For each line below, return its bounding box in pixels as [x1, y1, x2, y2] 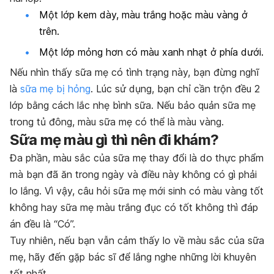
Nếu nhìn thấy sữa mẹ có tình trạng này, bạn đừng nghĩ [10, 66, 259, 79]
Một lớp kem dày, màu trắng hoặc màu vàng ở [39, 9, 248, 21]
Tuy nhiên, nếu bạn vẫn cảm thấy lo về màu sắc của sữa [10, 234, 264, 247]
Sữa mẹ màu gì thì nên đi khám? [10, 131, 218, 149]
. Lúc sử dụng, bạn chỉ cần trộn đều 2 [91, 83, 260, 95]
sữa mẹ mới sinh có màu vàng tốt [113, 185, 264, 198]
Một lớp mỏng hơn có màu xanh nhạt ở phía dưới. [39, 45, 264, 58]
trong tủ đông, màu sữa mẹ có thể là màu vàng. [10, 116, 224, 128]
